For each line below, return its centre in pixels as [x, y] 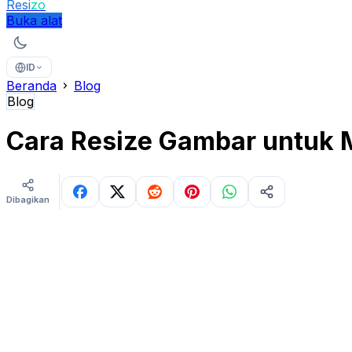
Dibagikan [28, 200]
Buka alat [34, 20]
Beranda [31, 86]
